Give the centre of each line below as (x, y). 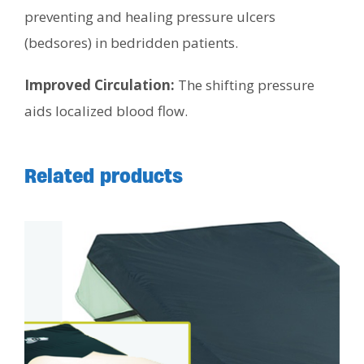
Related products (104, 175)
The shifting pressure (245, 84)
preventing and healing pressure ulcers (150, 16)
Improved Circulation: (100, 84)
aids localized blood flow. (106, 110)
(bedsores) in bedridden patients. (131, 42)
